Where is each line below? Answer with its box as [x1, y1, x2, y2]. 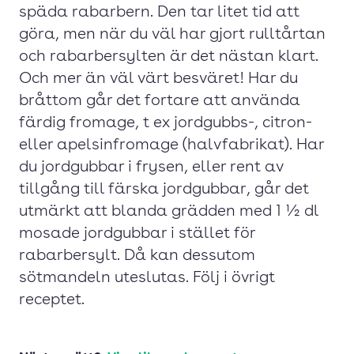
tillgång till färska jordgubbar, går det [19, 182, 309, 198]
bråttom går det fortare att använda [19, 93, 300, 109]
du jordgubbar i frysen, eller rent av [19, 160, 284, 175]
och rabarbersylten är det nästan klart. [19, 49, 318, 65]
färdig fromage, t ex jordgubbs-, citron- [19, 115, 311, 131]
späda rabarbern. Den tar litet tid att [19, 5, 299, 21]
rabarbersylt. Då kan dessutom [19, 248, 255, 264]
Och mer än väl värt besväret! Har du [19, 71, 298, 87]
